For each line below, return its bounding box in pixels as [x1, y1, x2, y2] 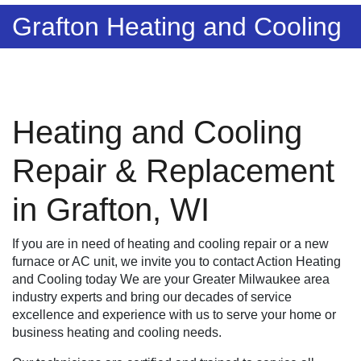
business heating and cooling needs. [12, 326, 222, 340]
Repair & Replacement [12, 153, 334, 189]
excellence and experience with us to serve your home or [12, 308, 336, 322]
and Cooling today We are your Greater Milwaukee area [12, 272, 330, 287]
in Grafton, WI [12, 192, 210, 228]
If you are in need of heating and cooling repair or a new [12, 237, 329, 251]
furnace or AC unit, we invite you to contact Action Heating [12, 255, 341, 269]
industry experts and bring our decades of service [12, 290, 292, 305]
